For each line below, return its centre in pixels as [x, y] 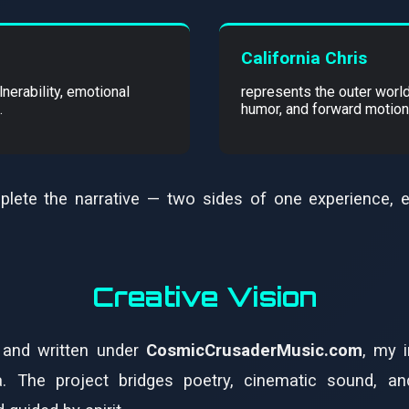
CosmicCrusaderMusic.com [254, 351]
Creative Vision [204, 297]
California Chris [304, 58]
